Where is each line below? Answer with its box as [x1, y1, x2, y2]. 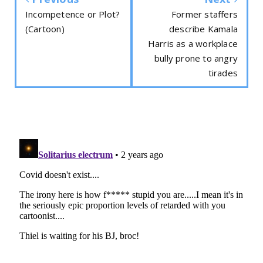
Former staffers [171, 8, 238, 21]
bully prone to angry [154, 52, 238, 65]
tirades [208, 67, 238, 79]
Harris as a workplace [147, 38, 238, 50]
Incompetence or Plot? [25, 8, 120, 21]
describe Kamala [169, 23, 238, 35]
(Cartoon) [25, 23, 65, 35]
